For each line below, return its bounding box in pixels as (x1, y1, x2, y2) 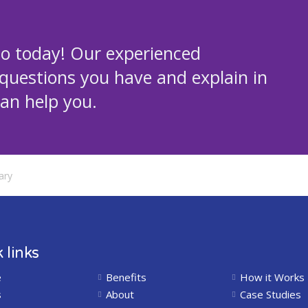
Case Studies (239, 287, 301, 301)
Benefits (105, 270, 146, 284)
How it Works (239, 270, 305, 284)
